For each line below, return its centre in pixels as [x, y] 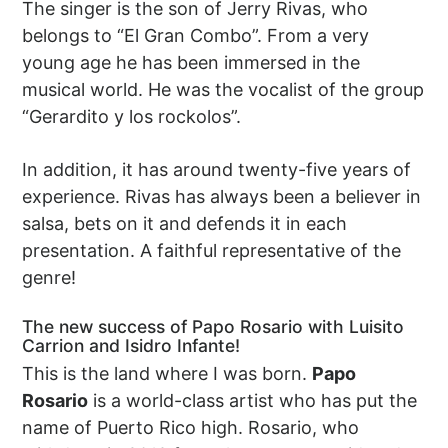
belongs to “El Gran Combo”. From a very [196, 35]
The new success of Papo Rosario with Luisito [213, 326]
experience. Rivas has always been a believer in [222, 196]
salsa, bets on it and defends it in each [185, 223]
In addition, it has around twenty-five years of [217, 169]
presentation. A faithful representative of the [212, 250]
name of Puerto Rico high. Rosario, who [191, 427]
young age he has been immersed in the [191, 62]
